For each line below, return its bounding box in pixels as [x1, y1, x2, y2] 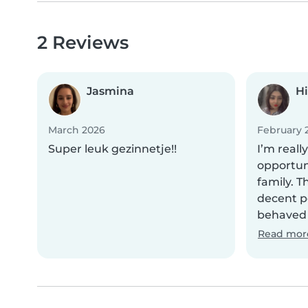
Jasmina [87, 85, 134, 98]
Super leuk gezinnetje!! [48, 142, 177, 156]
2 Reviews [37, 32, 129, 54]
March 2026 [48, 124, 105, 137]
